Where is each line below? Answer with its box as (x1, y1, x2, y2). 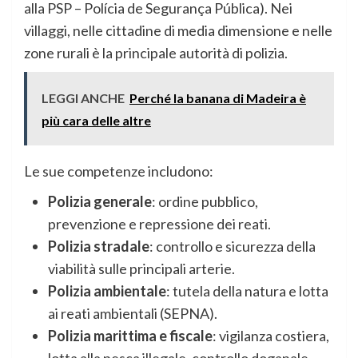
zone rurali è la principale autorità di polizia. (24, 44, 288, 62)
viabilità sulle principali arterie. (48, 260, 235, 278)
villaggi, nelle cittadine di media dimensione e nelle (24, 22, 332, 40)
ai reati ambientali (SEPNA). (48, 304, 217, 323)
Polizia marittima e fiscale (48, 327, 213, 345)
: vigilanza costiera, (213, 327, 329, 345)
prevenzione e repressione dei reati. (48, 215, 271, 233)
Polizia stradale (48, 237, 149, 256)
